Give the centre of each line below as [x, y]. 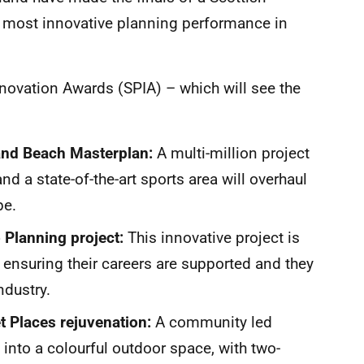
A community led [212, 322]
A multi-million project [231, 153]
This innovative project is [212, 238]
